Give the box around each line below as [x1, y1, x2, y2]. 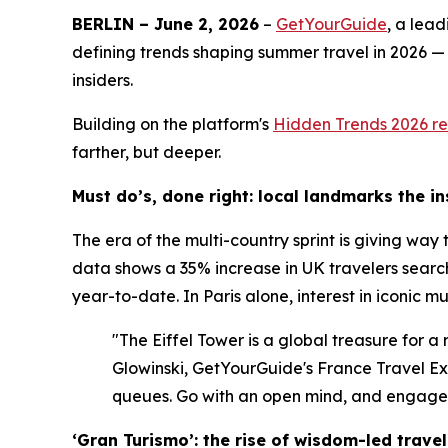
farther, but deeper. [72, 142, 221, 162]
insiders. [72, 70, 133, 90]
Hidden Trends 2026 [273, 114, 428, 134]
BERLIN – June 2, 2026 [72, 14, 259, 34]
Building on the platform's [72, 114, 273, 134]
